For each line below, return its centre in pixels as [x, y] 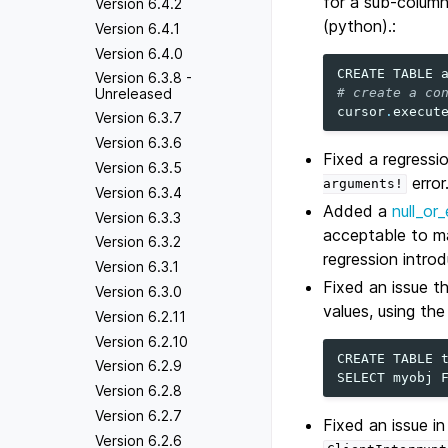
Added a [358, 210]
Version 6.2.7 [138, 415]
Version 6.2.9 [138, 366]
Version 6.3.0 [138, 291]
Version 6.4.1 [137, 28]
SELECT [361, 377]
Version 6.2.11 [140, 316]
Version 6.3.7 [138, 118]
